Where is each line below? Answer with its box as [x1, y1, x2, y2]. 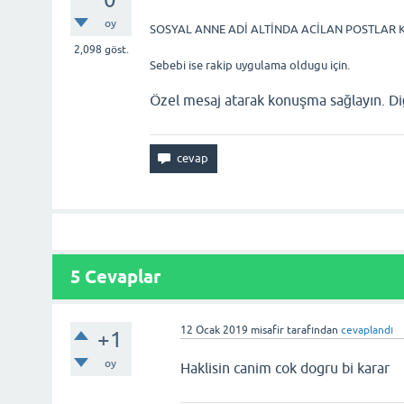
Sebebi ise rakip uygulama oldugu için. [150, 59, 350, 72]
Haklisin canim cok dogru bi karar [180, 360, 390, 376]
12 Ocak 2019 [180, 324, 249, 336]
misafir [251, 324, 285, 336]
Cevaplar [80, 266, 161, 288]
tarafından [287, 324, 339, 336]
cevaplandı [341, 324, 394, 336]
